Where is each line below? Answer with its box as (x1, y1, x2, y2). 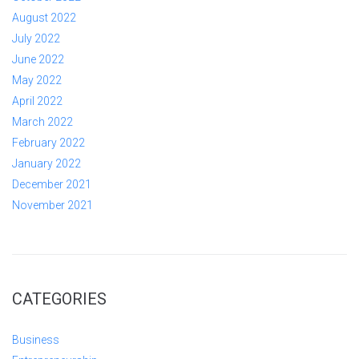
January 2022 (12, 157, 81, 171)
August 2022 (12, 11, 76, 25)
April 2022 (12, 95, 63, 108)
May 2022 (12, 74, 62, 87)
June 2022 (12, 53, 64, 67)
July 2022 (12, 32, 60, 46)
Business (12, 333, 59, 347)
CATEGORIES (12, 289, 107, 309)
